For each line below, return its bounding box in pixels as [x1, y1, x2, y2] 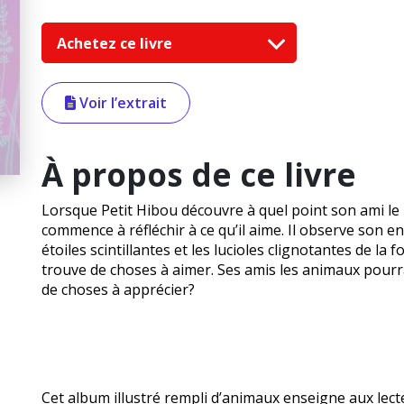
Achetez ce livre [57, 32, 176, 53]
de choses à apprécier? [41, 280, 195, 300]
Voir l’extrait [76, 93, 167, 114]
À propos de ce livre [41, 153, 356, 197]
